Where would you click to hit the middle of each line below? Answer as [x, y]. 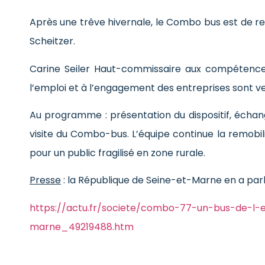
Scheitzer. [52, 41]
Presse [45, 180]
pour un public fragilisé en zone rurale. [117, 153]
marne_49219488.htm [82, 227]
